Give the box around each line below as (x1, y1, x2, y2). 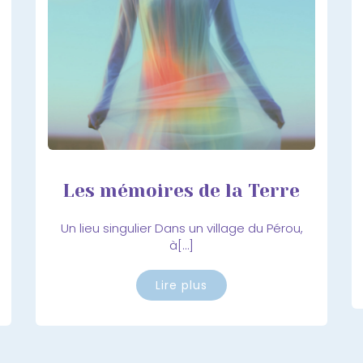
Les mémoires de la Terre (63, 180, 300, 201)
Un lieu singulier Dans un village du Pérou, (60, 219, 303, 237)
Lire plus (156, 276, 207, 293)
